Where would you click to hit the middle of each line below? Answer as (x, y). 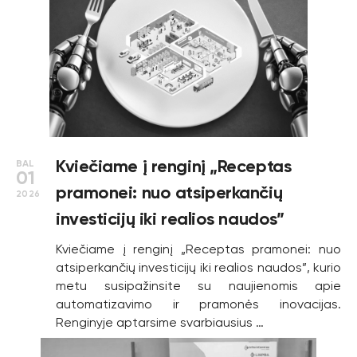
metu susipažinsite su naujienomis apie (198, 286)
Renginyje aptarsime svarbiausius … (160, 322)
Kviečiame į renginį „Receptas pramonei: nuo (198, 249)
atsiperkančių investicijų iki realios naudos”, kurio (198, 267)
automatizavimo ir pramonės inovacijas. (198, 304)
